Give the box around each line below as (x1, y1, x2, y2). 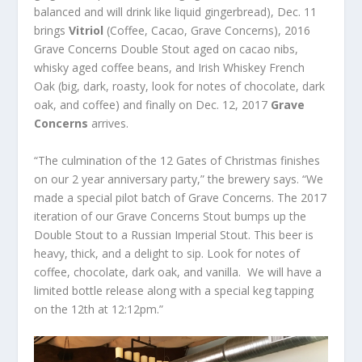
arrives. (88, 116, 129, 132)
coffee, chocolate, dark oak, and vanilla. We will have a (34, 263, 322, 280)
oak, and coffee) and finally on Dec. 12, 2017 (34, 97, 271, 113)
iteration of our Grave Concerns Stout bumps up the (34, 208, 307, 224)
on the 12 (34, 301, 85, 317)
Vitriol (69, 23, 104, 39)
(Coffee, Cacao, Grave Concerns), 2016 (103, 23, 311, 39)
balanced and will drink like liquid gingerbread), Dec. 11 (34, 4, 318, 20)
